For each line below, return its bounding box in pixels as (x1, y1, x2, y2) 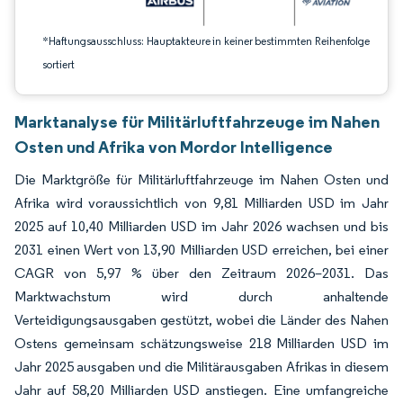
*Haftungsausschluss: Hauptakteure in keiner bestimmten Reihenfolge (42, 34, 370, 48)
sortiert (42, 58, 75, 71)
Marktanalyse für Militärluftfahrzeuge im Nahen (14, 111, 380, 132)
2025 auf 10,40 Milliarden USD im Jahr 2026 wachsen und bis (14, 218, 389, 235)
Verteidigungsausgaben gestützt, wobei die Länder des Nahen (14, 311, 389, 328)
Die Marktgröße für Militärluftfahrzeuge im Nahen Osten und (14, 171, 389, 188)
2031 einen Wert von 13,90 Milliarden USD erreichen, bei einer (14, 241, 389, 258)
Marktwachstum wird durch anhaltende (14, 288, 389, 305)
